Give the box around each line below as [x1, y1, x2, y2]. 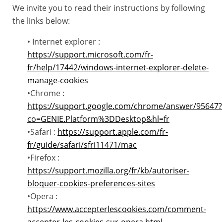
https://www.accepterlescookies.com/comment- [27, 204, 206, 215]
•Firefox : [27, 152, 59, 163]
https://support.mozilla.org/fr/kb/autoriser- [27, 165, 189, 176]
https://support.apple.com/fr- [57, 126, 168, 137]
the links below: [12, 15, 70, 26]
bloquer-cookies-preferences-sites [27, 178, 155, 189]
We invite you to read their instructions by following [12, 2, 205, 13]
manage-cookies [27, 75, 88, 86]
